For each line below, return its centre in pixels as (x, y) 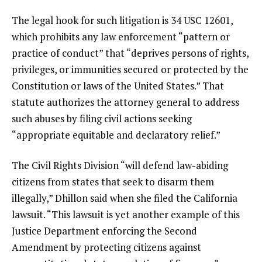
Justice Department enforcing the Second (104, 230)
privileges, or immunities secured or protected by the (130, 69)
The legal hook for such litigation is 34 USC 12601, (122, 20)
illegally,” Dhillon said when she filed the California (125, 198)
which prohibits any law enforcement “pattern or (121, 37)
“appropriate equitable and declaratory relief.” (116, 135)
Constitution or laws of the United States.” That (118, 86)
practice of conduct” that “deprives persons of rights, (130, 53)
